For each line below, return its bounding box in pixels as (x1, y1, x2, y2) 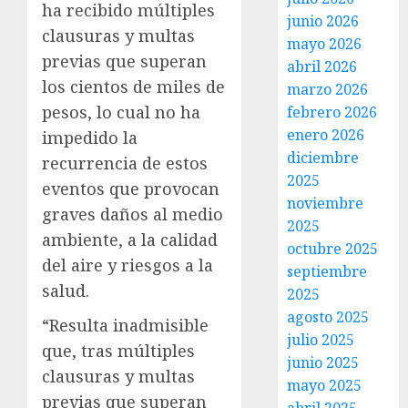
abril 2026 (287, 56, 358, 76)
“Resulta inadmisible (42, 314, 209, 336)
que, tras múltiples (42, 340, 195, 362)
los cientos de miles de (42, 76, 225, 97)
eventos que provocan (42, 178, 219, 199)
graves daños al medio (42, 203, 223, 225)
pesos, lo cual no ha (42, 101, 200, 123)
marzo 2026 (287, 79, 369, 99)
